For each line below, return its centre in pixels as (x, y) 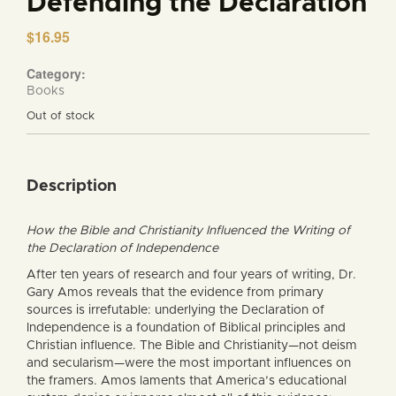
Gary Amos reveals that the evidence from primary (175, 293)
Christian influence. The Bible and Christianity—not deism (192, 346)
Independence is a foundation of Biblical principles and (186, 328)
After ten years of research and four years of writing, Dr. (191, 275)
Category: (56, 74)
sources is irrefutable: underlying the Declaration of (175, 311)
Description (72, 187)
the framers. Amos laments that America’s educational (187, 381)
